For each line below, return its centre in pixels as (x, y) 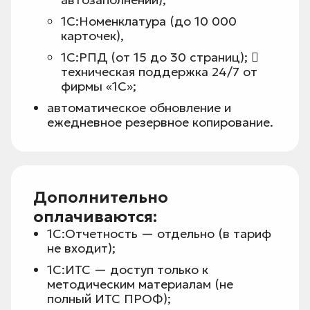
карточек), (92, 36)
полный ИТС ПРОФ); (109, 299)
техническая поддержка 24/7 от (159, 72)
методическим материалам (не (140, 284)
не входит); (81, 248)
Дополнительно (101, 198)
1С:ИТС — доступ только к (128, 270)
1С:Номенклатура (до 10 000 (149, 21)
